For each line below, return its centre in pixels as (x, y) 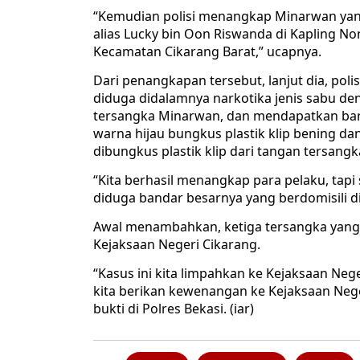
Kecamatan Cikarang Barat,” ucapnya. (207, 52)
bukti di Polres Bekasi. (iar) (174, 309)
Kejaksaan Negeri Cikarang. (177, 245)
